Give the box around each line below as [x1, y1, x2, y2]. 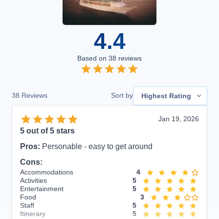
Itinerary [20, 210, 45, 218]
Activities [20, 176, 47, 185]
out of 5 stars [24, 127, 75, 135]
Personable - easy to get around [42, 142, 153, 151]
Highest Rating [141, 91, 191, 100]
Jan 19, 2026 [158, 115, 199, 123]
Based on [77, 54, 109, 62]
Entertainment [20, 185, 64, 193]
